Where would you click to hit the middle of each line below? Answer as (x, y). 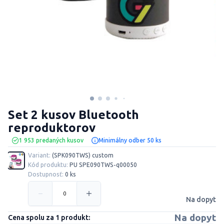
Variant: (39, 155)
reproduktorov (52, 128)
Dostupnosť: (46, 174)
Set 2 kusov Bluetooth (73, 115)
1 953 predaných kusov (51, 140)
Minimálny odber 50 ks (130, 140)
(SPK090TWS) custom (82, 155)
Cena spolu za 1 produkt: (49, 217)
